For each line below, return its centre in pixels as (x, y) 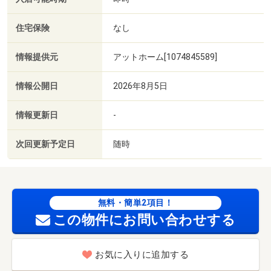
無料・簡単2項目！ (135, 202)
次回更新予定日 (45, 144)
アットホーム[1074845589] (165, 57)
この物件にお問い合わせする (144, 220)
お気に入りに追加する (142, 255)
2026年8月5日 (140, 86)
